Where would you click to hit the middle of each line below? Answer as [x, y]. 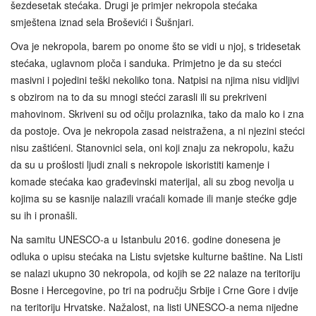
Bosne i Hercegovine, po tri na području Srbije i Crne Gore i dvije [154, 290]
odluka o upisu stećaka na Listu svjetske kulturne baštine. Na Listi [157, 256]
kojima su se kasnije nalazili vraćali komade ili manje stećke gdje [154, 198]
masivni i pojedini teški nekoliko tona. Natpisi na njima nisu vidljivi [155, 79]
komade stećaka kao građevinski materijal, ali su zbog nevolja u [152, 181]
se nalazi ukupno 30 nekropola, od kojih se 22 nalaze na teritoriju [156, 273]
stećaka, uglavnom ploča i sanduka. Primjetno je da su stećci [146, 62]
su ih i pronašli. [44, 215]
